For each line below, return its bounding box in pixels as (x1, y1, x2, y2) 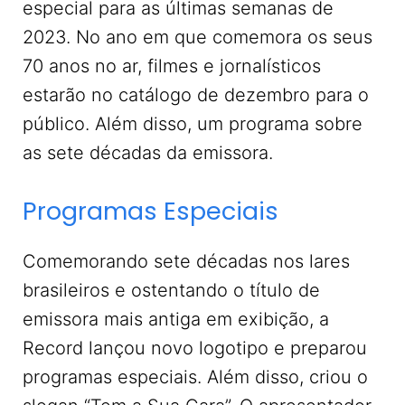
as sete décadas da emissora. (23, 141, 273, 164)
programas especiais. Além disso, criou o (23, 365, 368, 388)
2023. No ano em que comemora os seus (23, 25, 372, 48)
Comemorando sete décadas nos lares (23, 250, 350, 272)
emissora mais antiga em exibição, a (23, 307, 329, 330)
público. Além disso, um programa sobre (23, 112, 363, 135)
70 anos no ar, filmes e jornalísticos (23, 54, 321, 77)
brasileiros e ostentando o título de (23, 278, 320, 301)
